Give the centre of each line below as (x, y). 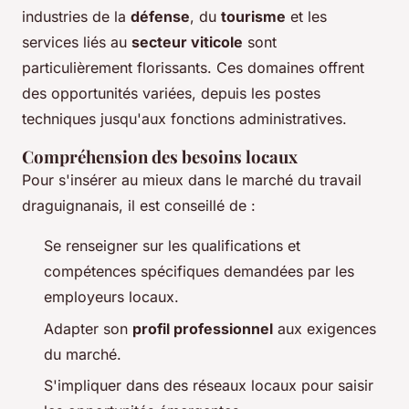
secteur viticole (187, 42)
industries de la (76, 17)
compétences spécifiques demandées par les (199, 272)
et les (306, 17)
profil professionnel (203, 328)
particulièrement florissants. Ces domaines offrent (193, 68)
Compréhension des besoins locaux (160, 157)
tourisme (253, 17)
